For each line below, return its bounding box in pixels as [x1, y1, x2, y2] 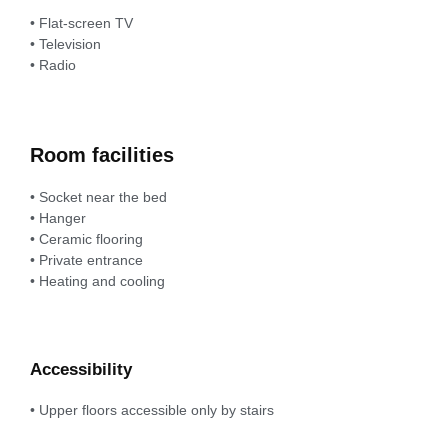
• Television [30, 36, 101, 53]
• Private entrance [30, 252, 143, 269]
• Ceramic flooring [30, 231, 143, 248]
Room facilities [30, 144, 174, 167]
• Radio [30, 57, 76, 74]
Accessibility [30, 359, 132, 379]
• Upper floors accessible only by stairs [30, 401, 274, 418]
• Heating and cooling [30, 273, 165, 290]
